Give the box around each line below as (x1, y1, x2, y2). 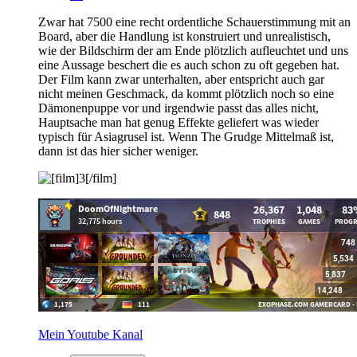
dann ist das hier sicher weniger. (38, 143, 198, 158)
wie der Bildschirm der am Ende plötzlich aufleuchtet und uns (38, 43, 348, 57)
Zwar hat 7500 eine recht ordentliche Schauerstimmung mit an (38, 14, 351, 29)
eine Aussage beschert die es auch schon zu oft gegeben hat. (38, 57, 339, 72)
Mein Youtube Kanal (38, 327, 143, 341)
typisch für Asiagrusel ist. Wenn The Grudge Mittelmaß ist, (38, 129, 334, 143)
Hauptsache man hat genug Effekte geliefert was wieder (38, 115, 319, 129)
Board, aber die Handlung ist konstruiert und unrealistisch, (38, 29, 331, 43)
